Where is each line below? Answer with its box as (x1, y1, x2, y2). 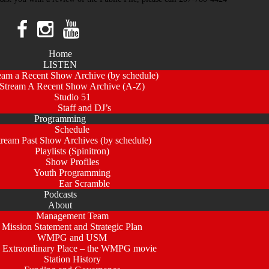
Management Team (35, 211, 109, 222)
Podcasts (43, 189, 77, 200)
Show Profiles (45, 157, 99, 168)
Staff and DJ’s (57, 103, 111, 113)
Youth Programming (34, 168, 110, 178)
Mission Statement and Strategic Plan (2, 222, 142, 232)
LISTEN (43, 59, 77, 70)
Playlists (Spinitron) (35, 146, 109, 157)
